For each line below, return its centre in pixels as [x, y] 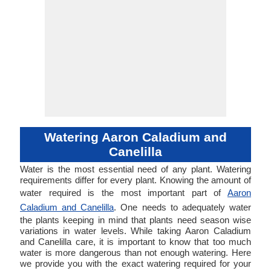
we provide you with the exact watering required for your [135, 263]
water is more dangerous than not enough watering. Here [135, 253]
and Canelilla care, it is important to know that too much [135, 242]
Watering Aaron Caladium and [135, 137]
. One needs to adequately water [183, 207]
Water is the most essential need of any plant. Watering [135, 169]
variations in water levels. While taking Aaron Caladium [135, 231]
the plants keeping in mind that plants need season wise [135, 220]
